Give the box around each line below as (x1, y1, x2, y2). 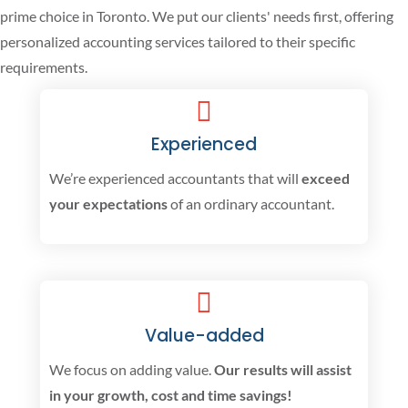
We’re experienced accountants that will (49, 168, 301, 187)
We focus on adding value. (49, 360, 214, 378)
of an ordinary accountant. (168, 194, 334, 212)
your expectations (49, 194, 168, 212)
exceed (301, 168, 350, 187)
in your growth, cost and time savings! (49, 385, 292, 403)
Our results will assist (214, 360, 352, 378)
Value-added (144, 322, 264, 348)
